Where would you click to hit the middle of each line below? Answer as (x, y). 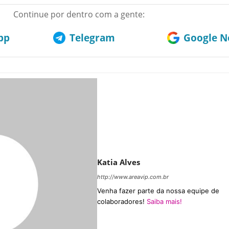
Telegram (92, 38)
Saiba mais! (164, 201)
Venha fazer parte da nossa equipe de (158, 190)
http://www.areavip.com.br (133, 177)
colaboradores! (122, 201)
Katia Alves (119, 162)
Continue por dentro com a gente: (79, 14)
